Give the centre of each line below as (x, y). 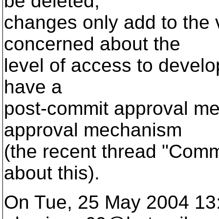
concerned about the (92, 44)
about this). (52, 173)
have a (33, 87)
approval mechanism (93, 130)
